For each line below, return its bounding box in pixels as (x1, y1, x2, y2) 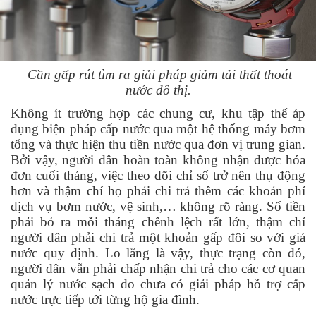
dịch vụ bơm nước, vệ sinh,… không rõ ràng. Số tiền (11, 198, 305, 214)
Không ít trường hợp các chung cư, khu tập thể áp (11, 105, 305, 121)
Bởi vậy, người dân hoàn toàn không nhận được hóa (11, 152, 305, 167)
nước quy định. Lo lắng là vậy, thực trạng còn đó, (11, 245, 305, 260)
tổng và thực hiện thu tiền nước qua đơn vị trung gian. (11, 136, 305, 152)
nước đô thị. (125, 83, 191, 98)
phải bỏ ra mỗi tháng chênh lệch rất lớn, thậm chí (11, 214, 305, 229)
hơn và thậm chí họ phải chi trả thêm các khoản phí (11, 183, 305, 198)
